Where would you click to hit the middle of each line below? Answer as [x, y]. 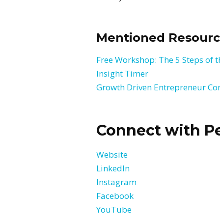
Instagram [116, 182]
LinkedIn [113, 168]
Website [112, 154]
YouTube [114, 209]
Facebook [115, 196]
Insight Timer [122, 73]
